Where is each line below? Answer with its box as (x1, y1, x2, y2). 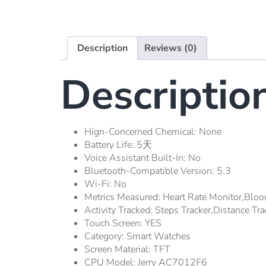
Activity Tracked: (84, 204, 155, 217)
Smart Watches (126, 230, 191, 243)
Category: (84, 230, 126, 243)
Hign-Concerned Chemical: (84, 125, 199, 139)
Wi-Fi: (84, 178, 114, 191)
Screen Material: (84, 243, 153, 256)
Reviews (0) (144, 42, 197, 55)
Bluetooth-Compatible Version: (84, 164, 217, 178)
